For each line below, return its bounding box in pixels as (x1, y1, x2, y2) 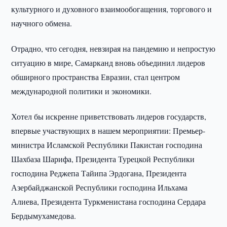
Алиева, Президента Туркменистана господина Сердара (11, 196, 206, 207)
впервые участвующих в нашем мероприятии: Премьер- (11, 125, 206, 136)
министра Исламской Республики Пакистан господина (11, 139, 203, 150)
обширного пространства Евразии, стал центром (11, 71, 180, 82)
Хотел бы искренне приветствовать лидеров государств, (11, 111, 207, 122)
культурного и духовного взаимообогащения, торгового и (11, 4, 212, 14)
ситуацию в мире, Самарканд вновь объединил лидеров (11, 57, 206, 68)
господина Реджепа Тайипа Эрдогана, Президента (11, 168, 187, 178)
